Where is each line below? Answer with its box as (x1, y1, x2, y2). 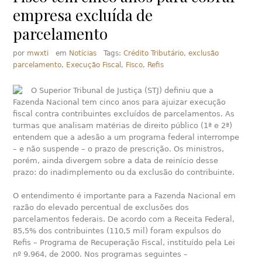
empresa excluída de (13, 5, 153, 25)
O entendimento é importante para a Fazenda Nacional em (13, 191, 236, 200)
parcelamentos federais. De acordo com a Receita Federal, (13, 215, 235, 223)
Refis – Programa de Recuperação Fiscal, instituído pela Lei (13, 238, 236, 247)
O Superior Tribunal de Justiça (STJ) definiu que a (31, 86, 214, 95)
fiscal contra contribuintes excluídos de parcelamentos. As (13, 109, 235, 118)
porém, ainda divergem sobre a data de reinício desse (13, 156, 219, 165)
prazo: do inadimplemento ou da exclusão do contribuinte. (13, 168, 235, 177)
